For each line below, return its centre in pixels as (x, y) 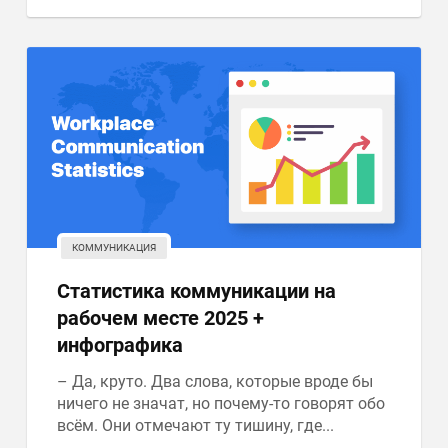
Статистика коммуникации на (197, 291)
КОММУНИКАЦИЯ (114, 247)
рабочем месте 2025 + (161, 318)
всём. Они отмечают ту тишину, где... (196, 425)
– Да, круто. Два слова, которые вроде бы (215, 381)
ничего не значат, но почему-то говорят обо (221, 403)
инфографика (120, 345)
